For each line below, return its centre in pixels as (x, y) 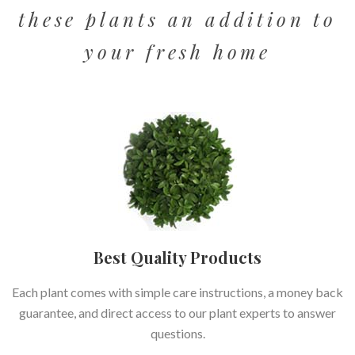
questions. (177, 334)
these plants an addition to (177, 19)
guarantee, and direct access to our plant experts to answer (177, 313)
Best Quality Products (177, 258)
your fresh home (177, 52)
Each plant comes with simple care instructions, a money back (177, 292)
